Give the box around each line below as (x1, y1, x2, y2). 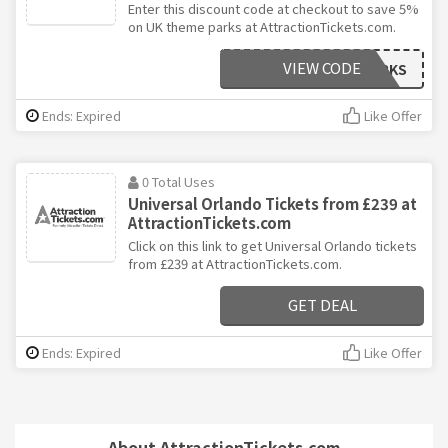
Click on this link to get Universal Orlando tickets (128, 236, 417, 256)
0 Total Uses (142, 172, 215, 192)
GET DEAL (287, 294, 357, 316)
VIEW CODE (283, 57, 361, 79)
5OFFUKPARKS (309, 59, 407, 80)
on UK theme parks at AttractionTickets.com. (128, 17, 396, 37)
